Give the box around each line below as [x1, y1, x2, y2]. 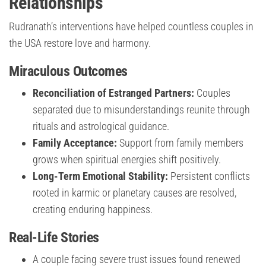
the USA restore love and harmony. [9, 36, 151, 49]
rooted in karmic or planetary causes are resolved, [33, 186, 236, 199]
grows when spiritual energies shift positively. [33, 153, 221, 166]
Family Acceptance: [33, 136, 117, 149]
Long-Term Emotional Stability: [33, 169, 168, 182]
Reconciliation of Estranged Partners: [33, 86, 194, 99]
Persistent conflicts [168, 169, 250, 182]
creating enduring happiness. [33, 202, 153, 216]
